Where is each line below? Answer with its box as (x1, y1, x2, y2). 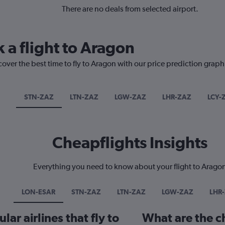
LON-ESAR (21, 187, 55, 196)
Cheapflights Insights (52, 133, 207, 152)
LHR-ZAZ (162, 92, 191, 101)
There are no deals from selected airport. (61, 4, 198, 14)
